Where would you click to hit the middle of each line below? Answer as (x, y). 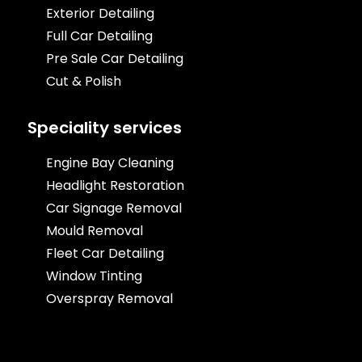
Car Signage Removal (114, 208)
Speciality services (105, 128)
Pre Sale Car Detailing (114, 59)
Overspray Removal (109, 299)
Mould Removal (94, 231)
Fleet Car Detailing (105, 254)
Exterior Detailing (100, 14)
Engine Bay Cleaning (109, 163)
